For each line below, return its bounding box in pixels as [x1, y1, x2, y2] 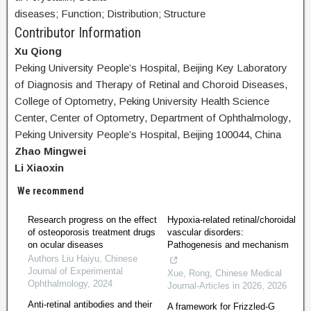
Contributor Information [15, 24, 141, 41]
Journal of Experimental [28, 266, 123, 276]
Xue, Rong [167, 268, 210, 278]
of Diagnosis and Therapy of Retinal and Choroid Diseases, [15, 78, 287, 90]
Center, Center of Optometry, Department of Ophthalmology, [15, 112, 291, 124]
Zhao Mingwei [15, 145, 86, 157]
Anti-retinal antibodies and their [28, 299, 152, 310]
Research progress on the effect [28, 215, 157, 225]
